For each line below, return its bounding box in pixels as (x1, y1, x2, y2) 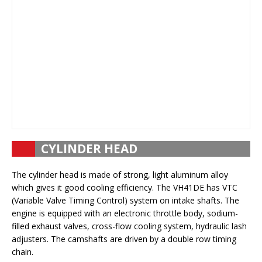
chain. (12, 246, 33, 257)
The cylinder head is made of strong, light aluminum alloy (12, 169, 228, 180)
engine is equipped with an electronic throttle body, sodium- (12, 208, 238, 219)
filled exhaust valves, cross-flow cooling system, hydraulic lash (12, 220, 247, 232)
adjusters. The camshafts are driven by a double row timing (12, 233, 236, 244)
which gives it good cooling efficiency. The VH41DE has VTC (12, 182, 237, 193)
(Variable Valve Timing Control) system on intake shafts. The (12, 195, 239, 206)
